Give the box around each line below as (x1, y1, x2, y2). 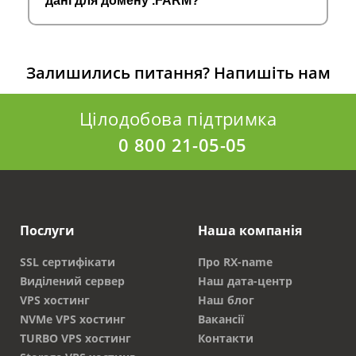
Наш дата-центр (198, 273, 292, 289)
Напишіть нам (213, 62, 331, 84)
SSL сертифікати (20, 254, 115, 270)
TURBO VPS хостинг (20, 331, 131, 346)
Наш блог (198, 292, 254, 308)
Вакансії (198, 311, 244, 327)
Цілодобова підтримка (79, 106, 277, 131)
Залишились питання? (25, 62, 214, 84)
